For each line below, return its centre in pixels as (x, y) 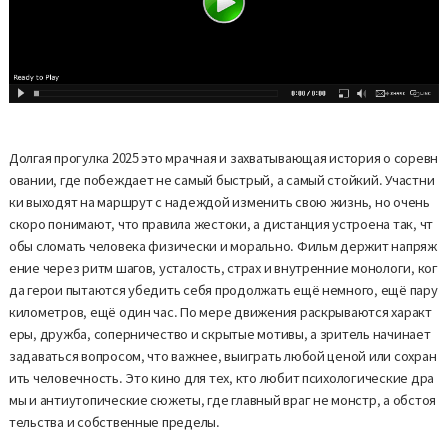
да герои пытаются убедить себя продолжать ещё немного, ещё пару (223, 290)
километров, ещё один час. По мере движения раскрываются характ (220, 312)
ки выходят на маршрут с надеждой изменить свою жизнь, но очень (219, 202)
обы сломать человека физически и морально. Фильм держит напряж (222, 246)
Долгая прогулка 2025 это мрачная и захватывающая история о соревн (223, 158)
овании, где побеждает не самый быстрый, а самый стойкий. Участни (221, 180)
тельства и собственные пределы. (114, 422)
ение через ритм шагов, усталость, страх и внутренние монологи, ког (223, 268)
